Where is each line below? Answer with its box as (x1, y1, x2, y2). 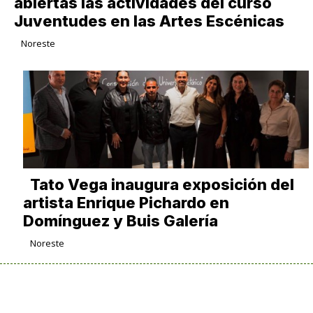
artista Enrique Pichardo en (22, 193, 229, 212)
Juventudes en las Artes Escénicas (13, 11, 284, 30)
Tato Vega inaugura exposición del (29, 175, 294, 194)
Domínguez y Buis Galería (22, 211, 218, 230)
